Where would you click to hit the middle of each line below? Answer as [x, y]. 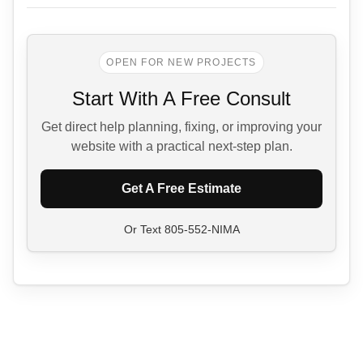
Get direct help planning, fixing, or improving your [181, 126]
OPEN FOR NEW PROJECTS [181, 62]
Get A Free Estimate [181, 188]
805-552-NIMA [202, 229]
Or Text [144, 229]
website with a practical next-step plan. [181, 146]
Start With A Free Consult [181, 98]
